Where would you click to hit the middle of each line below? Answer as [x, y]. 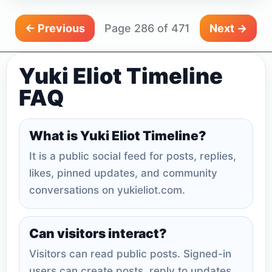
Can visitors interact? [98, 234]
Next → [228, 29]
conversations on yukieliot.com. [107, 190]
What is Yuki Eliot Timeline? [118, 136]
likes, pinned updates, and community [123, 173]
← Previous [55, 29]
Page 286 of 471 [147, 29]
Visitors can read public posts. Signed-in [130, 254]
